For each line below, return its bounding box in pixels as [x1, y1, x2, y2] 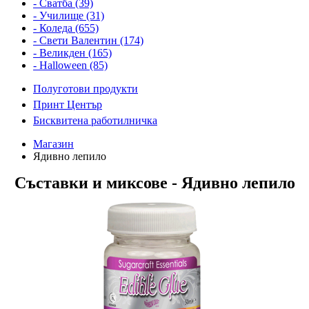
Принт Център [33, 98, 102, 110]
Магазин [33, 137, 74, 150]
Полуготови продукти [33, 82, 138, 94]
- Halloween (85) [33, 59, 108, 71]
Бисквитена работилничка [33, 114, 157, 126]
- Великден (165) [33, 46, 112, 59]
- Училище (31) [33, 9, 104, 21]
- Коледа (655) [33, 21, 99, 34]
